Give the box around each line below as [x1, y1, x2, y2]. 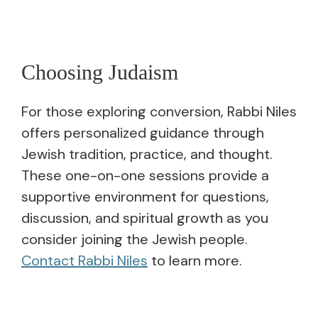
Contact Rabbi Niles [21, 251, 148, 270]
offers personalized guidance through [21, 123, 264, 142]
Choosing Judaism [21, 60, 178, 84]
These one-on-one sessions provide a [21, 165, 269, 185]
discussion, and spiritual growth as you [21, 208, 268, 227]
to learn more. [148, 251, 242, 270]
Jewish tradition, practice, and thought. [21, 144, 273, 163]
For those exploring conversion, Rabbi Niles [21, 102, 297, 121]
